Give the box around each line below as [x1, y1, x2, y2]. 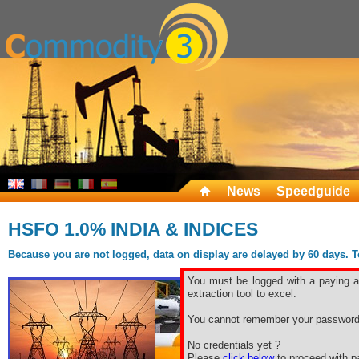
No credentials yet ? [188, 339, 280, 351]
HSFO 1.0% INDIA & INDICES [8, 219, 258, 240]
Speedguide [276, 184, 350, 198]
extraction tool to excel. [188, 288, 296, 300]
